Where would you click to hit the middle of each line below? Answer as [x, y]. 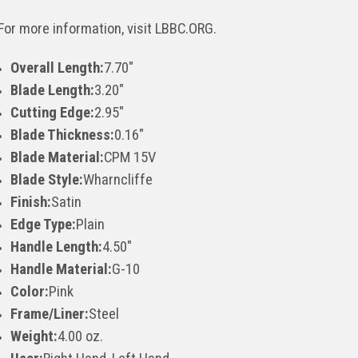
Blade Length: [53, 90]
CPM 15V [130, 157]
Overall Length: [58, 68]
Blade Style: [47, 179]
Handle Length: [57, 247]
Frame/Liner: [50, 314]
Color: [30, 291]
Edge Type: [44, 224]
